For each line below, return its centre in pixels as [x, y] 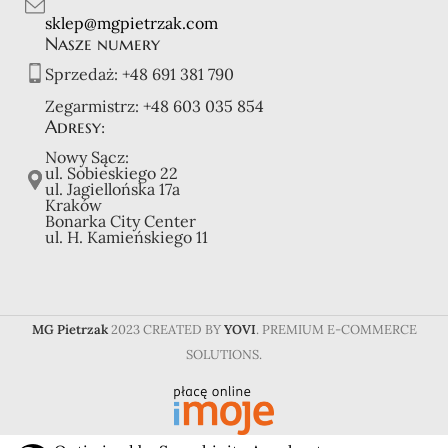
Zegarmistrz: [94, 106]
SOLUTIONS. [224, 355]
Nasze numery [102, 44]
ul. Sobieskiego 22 [111, 173]
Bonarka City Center [120, 221]
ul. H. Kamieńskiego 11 [126, 237]
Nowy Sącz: [87, 157]
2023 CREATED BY [167, 330]
